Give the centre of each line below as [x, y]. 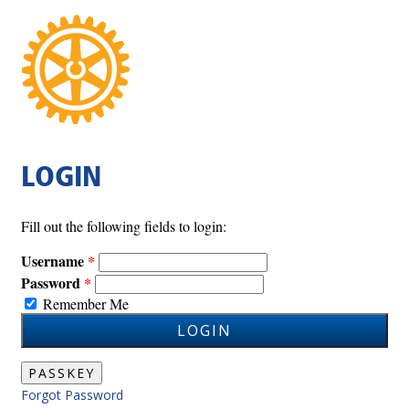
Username [52, 260]
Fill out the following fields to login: [124, 225]
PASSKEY [62, 373]
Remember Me [86, 303]
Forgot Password [72, 395]
